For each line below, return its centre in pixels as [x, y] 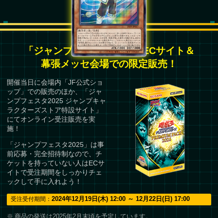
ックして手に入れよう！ [45, 182]
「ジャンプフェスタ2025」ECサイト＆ [109, 51]
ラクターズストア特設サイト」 [55, 110]
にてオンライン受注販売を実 [51, 119]
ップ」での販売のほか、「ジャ [55, 91]
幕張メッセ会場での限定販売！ [109, 64]
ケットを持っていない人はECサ [56, 163]
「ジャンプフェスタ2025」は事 [56, 145]
